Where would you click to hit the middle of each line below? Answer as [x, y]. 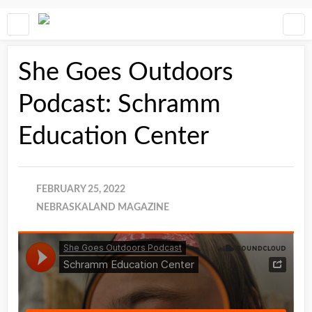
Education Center [114, 136]
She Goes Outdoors [126, 72]
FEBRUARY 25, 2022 [81, 189]
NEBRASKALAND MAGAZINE [103, 208]
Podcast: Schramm [119, 104]
